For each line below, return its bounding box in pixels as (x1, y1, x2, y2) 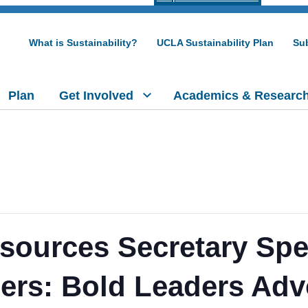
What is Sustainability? (29, 37, 137, 49)
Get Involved (59, 88, 133, 102)
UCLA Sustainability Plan (157, 37, 274, 49)
